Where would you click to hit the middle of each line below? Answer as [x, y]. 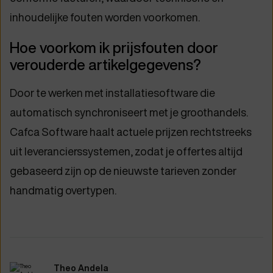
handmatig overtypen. [63, 190]
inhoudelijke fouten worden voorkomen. [105, 17]
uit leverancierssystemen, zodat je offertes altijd [126, 151]
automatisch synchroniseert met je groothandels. [129, 112]
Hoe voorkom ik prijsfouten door [114, 48]
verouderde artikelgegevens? [105, 65]
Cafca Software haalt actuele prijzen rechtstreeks [131, 132]
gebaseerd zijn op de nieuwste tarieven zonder [123, 171]
